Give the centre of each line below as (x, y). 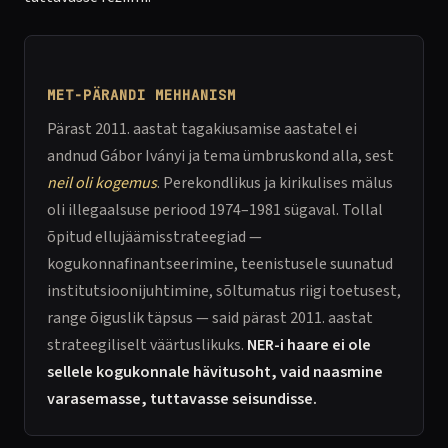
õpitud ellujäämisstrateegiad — (154, 237)
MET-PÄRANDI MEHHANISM (141, 95)
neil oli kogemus (102, 183)
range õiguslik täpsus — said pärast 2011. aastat (210, 318)
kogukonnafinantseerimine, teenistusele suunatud (220, 264)
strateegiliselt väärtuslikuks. (147, 345)
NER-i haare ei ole (309, 345)
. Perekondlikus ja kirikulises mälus (275, 183)
